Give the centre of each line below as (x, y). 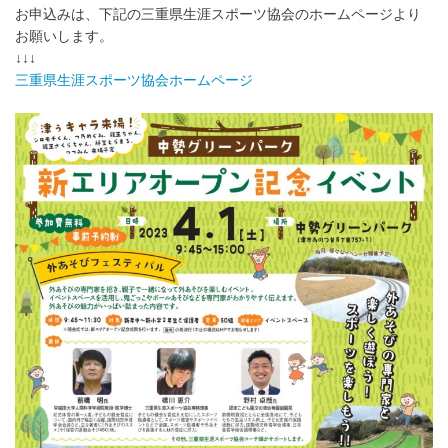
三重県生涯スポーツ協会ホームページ (134, 80)
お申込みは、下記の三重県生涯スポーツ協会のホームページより (218, 14)
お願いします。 (64, 36)
